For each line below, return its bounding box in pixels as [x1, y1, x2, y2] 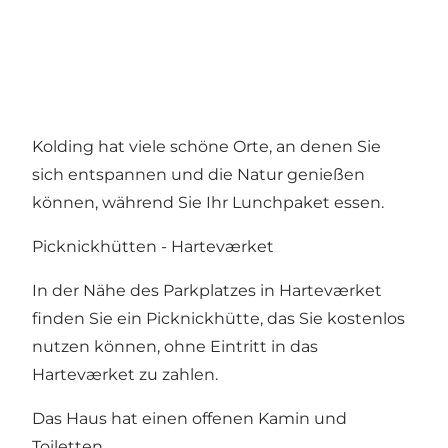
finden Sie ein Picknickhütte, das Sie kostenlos [32, 309, 405, 329]
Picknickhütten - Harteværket [32, 237, 274, 257]
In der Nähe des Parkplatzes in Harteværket [32, 281, 382, 301]
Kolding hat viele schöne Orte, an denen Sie [32, 137, 381, 157]
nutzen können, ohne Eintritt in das [32, 337, 318, 357]
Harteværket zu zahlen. [32, 365, 218, 385]
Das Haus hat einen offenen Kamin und [32, 409, 347, 429]
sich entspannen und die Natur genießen [32, 165, 365, 185]
